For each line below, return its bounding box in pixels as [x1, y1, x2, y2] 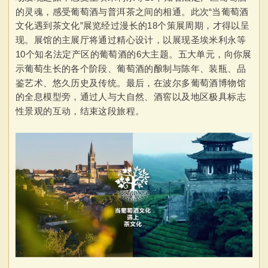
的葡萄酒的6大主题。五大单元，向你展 [90, 48, 252, 60]
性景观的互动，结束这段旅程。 [15, 106, 145, 117]
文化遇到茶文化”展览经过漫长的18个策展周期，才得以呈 [15, 20, 250, 31]
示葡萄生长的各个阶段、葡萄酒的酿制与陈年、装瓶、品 [15, 63, 246, 74]
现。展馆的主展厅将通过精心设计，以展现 [15, 35, 191, 45]
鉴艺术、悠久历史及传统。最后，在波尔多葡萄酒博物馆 [15, 77, 246, 88]
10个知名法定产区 [15, 48, 90, 60]
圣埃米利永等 [190, 35, 246, 45]
